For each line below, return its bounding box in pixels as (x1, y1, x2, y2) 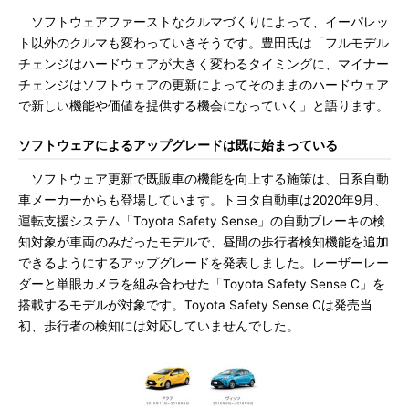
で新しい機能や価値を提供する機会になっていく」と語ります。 (18, 99, 389, 113)
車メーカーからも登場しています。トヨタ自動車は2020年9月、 (18, 193, 387, 207)
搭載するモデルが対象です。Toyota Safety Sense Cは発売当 (18, 298, 372, 312)
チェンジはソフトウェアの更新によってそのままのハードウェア (18, 78, 389, 92)
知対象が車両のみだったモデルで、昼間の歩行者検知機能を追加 (18, 235, 389, 249)
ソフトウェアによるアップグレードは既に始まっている (18, 138, 338, 152)
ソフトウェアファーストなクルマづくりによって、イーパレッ (18, 15, 389, 29)
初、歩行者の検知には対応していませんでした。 (18, 319, 299, 333)
